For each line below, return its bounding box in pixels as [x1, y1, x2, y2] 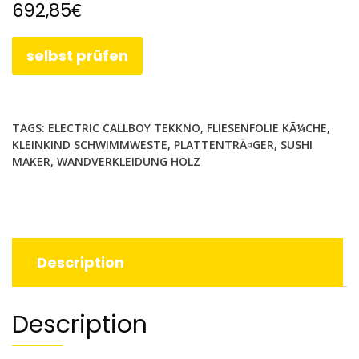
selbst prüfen [26, 45, 128, 66]
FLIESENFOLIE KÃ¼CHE [207, 120, 327, 136]
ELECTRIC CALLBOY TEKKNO [48, 120, 200, 136]
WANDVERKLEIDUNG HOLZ [57, 154, 200, 170]
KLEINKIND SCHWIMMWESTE [12, 137, 167, 153]
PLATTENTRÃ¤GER [174, 137, 274, 153]
